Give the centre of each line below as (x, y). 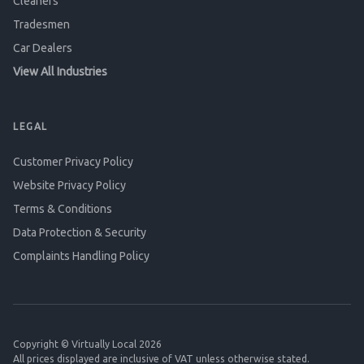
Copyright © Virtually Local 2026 (87, 344)
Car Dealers (43, 48)
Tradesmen (41, 24)
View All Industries (60, 71)
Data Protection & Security (80, 232)
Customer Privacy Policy (73, 162)
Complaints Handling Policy (81, 256)
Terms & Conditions (63, 209)
